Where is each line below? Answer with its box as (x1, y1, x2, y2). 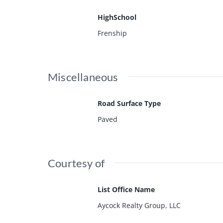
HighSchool (98, 12, 136, 22)
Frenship (98, 28, 127, 38)
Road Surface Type (98, 99, 161, 109)
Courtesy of (48, 156, 105, 170)
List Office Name (98, 185, 155, 195)
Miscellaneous (48, 70, 118, 84)
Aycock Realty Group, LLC (98, 201, 181, 211)
